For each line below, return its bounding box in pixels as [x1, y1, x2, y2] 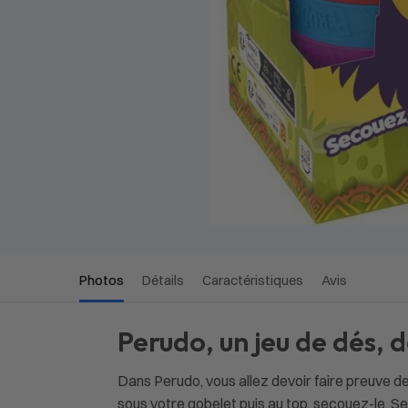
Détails [142, 271, 184, 289]
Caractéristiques [202, 271, 303, 289]
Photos [79, 271, 124, 289]
